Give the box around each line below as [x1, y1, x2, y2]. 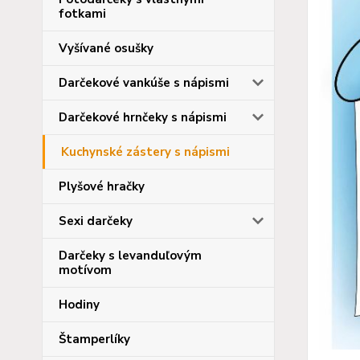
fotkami [59, 6, 106, 22]
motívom [59, 262, 112, 278]
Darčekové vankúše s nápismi [59, 75, 229, 91]
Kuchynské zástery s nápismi [61, 144, 230, 160]
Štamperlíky [59, 331, 130, 347]
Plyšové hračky [59, 178, 145, 194]
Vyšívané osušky [59, 40, 153, 56]
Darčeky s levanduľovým [59, 247, 202, 264]
